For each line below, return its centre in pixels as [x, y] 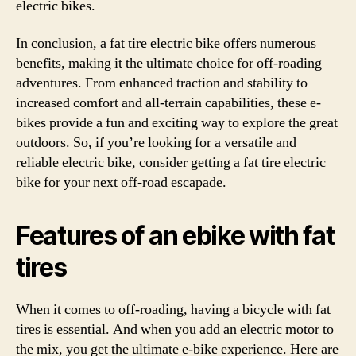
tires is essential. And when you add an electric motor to [175, 329]
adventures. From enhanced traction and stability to [162, 83]
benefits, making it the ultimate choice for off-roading [169, 63]
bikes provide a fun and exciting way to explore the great [177, 123]
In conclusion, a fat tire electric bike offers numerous [166, 43]
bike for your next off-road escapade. [121, 182]
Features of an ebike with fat [175, 236]
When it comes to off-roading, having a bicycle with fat [173, 310]
